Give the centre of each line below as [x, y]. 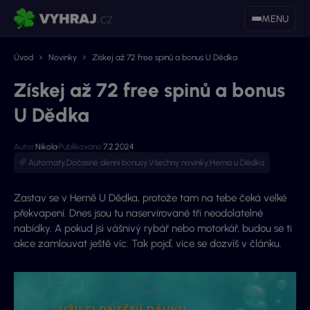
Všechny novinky [179, 163]
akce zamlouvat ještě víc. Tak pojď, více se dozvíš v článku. [148, 244]
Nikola [46, 147]
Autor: [25, 147]
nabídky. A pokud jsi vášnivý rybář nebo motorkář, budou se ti [153, 228]
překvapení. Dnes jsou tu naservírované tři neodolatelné [138, 213]
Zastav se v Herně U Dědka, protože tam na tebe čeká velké [150, 198]
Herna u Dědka [237, 163]
